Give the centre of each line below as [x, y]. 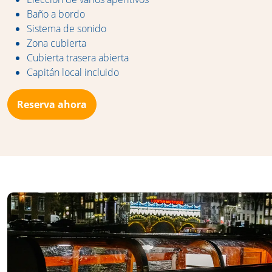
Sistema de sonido [66, 29]
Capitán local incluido [73, 72]
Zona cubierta [56, 43]
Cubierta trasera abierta [78, 58]
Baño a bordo [56, 14]
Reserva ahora [52, 104]
